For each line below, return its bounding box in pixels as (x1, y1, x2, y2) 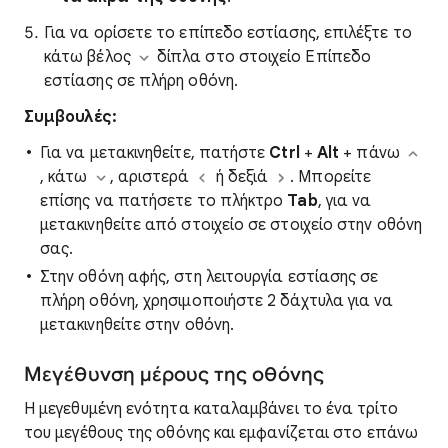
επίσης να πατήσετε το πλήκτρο (40, 191, 288, 211)
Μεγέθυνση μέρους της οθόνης (24, 362, 324, 387)
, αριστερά (109, 167, 194, 187)
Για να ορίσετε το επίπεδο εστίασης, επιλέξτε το (44, 23, 412, 43)
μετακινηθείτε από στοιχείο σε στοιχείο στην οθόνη (40, 215, 422, 235)
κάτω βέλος (44, 47, 135, 67)
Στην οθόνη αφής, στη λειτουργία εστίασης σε (40, 267, 379, 287)
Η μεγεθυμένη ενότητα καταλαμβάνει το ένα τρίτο (24, 399, 398, 419)
